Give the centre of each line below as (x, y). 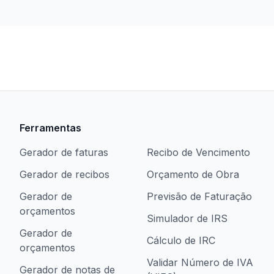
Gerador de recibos (65, 174)
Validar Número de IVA (200, 262)
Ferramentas (50, 128)
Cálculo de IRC (181, 240)
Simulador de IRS (187, 218)
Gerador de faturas (64, 152)
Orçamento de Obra (193, 174)
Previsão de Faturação (199, 196)
